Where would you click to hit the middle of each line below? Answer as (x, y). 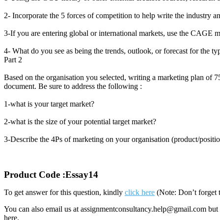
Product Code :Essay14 (51, 175)
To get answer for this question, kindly (64, 192)
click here (140, 192)
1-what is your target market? (49, 104)
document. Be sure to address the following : (73, 86)
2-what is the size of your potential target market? (80, 122)
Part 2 (13, 60)
